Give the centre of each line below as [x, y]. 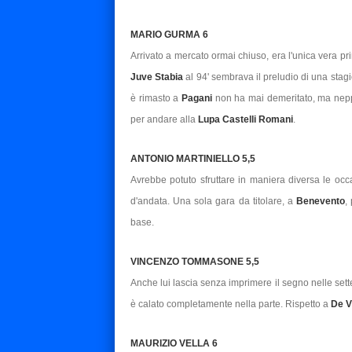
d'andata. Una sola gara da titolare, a [213, 201]
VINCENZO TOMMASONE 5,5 [195, 261]
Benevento [320, 201]
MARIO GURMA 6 [169, 34]
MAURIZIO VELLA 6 [174, 343]
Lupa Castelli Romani [246, 119]
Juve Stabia [157, 77]
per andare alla [164, 119]
